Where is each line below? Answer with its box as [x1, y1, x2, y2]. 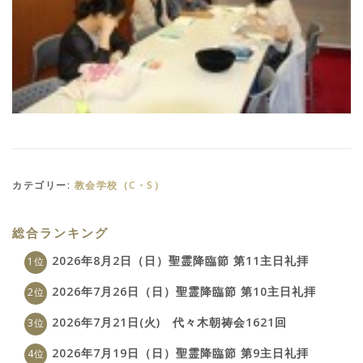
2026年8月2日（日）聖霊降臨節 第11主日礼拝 [52, 252, 309, 268]
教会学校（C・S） [74, 177, 164, 192]
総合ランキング [12, 226, 109, 240]
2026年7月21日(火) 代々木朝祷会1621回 [52, 314, 287, 330]
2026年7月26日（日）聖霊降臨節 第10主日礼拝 [52, 283, 316, 299]
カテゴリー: [12, 177, 75, 192]
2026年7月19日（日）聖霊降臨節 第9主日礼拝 [52, 344, 309, 361]
